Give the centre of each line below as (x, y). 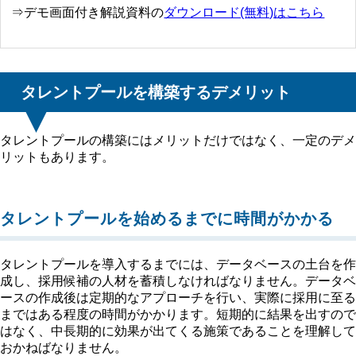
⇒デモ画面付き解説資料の (88, 12)
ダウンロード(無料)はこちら (244, 12)
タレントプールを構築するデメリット (156, 93)
